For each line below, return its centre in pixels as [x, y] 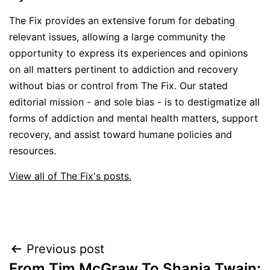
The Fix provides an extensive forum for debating [122, 20]
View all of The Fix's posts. [70, 176]
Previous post [65, 249]
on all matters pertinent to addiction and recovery [124, 69]
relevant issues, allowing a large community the [117, 36]
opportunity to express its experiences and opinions [128, 53]
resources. [33, 150]
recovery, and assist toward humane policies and [121, 134]
